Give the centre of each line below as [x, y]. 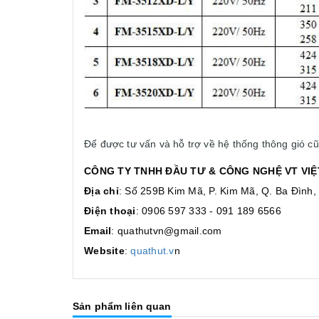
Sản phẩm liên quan [122, 306]
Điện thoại [110, 210]
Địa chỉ [101, 190]
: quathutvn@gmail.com [167, 230]
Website [104, 250]
